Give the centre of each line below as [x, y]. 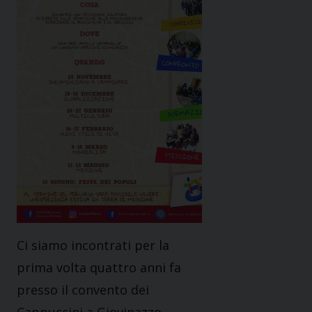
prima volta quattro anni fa [99, 268]
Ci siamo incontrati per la [93, 245]
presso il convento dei [85, 290]
